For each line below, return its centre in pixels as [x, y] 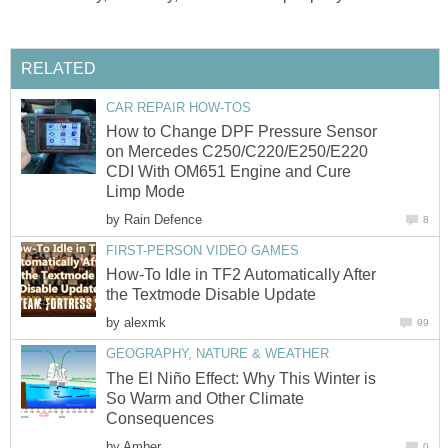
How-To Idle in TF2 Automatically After [241, 275]
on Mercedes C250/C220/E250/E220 [237, 151]
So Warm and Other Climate [205, 398]
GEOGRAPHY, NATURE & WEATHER [217, 354]
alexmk [145, 323]
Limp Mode [145, 191]
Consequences [160, 418]
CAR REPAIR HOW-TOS [178, 107]
